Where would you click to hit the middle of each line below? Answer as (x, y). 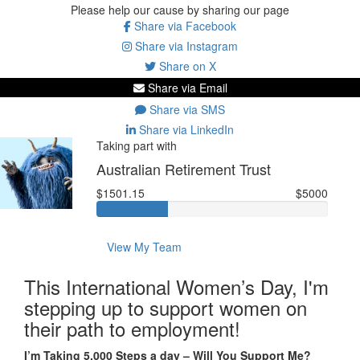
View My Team (144, 246)
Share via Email (186, 87)
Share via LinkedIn (185, 129)
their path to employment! (132, 328)
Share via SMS (186, 109)
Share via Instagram (185, 45)
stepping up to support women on (166, 307)
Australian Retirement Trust (183, 168)
